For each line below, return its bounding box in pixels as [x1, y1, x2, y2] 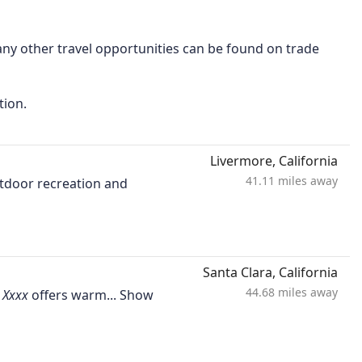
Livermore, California [210, 152, 338, 170]
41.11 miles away [246, 173, 338, 189]
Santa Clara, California [203, 263, 338, 282]
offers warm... [28, 286, 120, 305]
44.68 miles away [246, 284, 338, 301]
